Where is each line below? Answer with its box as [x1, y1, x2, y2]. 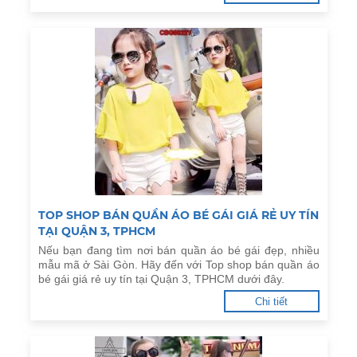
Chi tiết [255, 296, 288, 308]
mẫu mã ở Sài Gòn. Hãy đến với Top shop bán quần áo [37, 258, 320, 271]
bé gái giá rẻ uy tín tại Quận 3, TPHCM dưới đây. [37, 273, 284, 285]
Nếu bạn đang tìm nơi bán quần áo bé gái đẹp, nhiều [37, 244, 320, 257]
